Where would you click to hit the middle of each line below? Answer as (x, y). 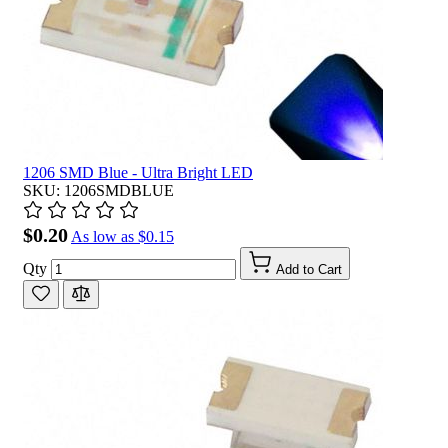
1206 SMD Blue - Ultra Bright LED (138, 172)
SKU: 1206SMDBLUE (98, 190)
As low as (102, 236)
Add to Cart (309, 269)
